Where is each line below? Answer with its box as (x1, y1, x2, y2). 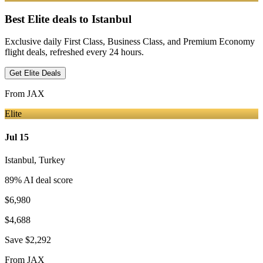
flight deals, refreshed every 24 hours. (5, 47, 144, 58)
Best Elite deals (5, 12, 76, 25)
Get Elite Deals (9, 69, 61, 78)
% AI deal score (14, 174, 73, 185)
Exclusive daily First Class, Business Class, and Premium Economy (5, 36, 255, 47)
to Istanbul (79, 12, 131, 25)
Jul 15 (5, 131, 29, 142)
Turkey (39, 154, 65, 165)
